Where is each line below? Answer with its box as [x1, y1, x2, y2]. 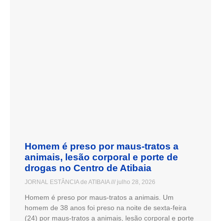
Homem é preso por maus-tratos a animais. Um [25, 193, 174, 201]
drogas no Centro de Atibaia [25, 162, 151, 173]
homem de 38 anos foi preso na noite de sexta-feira [25, 203, 186, 212]
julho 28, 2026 [115, 178, 155, 185]
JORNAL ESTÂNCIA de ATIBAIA [25, 178, 111, 185]
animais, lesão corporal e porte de [25, 151, 178, 162]
